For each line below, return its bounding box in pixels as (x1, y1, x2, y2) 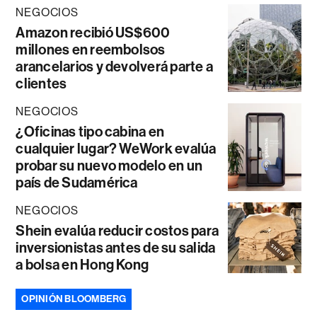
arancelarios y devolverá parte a (16, 58, 214, 76)
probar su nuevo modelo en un (16, 157, 203, 175)
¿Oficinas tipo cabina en (16, 123, 165, 141)
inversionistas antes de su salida (16, 239, 216, 257)
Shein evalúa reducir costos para (16, 222, 219, 240)
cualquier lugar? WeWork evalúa (16, 140, 217, 158)
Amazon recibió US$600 (16, 24, 171, 42)
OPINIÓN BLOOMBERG (21, 293, 127, 306)
